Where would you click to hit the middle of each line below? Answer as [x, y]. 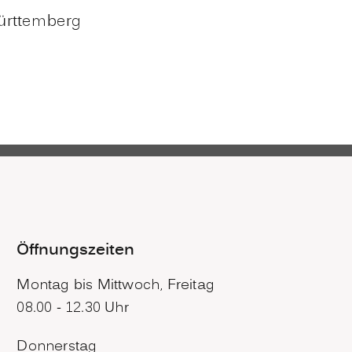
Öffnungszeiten [76, 250]
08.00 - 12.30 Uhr [73, 309]
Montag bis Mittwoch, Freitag [115, 286]
